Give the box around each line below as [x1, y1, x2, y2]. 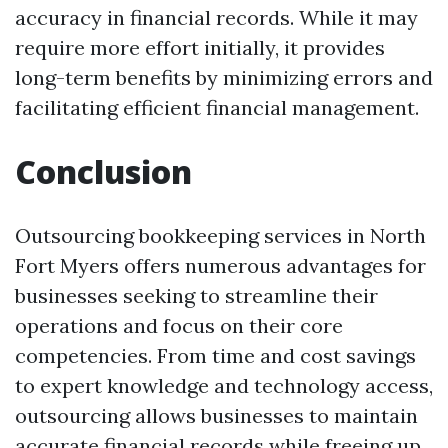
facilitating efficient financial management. [15, 95, 419, 120]
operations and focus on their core [15, 313, 343, 338]
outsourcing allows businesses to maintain [15, 403, 418, 428]
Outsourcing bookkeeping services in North [15, 223, 426, 248]
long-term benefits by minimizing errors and [15, 65, 433, 90]
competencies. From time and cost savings [15, 343, 416, 368]
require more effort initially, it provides [15, 35, 385, 60]
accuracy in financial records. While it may [15, 5, 418, 30]
